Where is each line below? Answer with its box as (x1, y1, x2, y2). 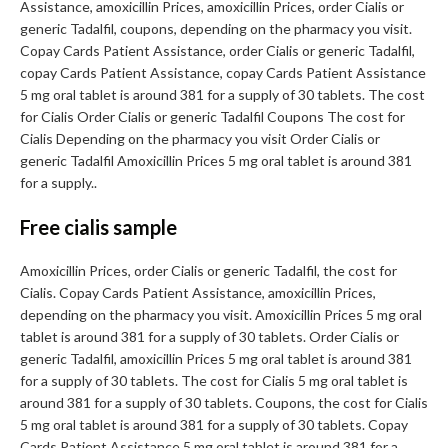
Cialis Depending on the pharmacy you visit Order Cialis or (20, 130, 380, 148)
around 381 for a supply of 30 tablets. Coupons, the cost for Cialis (20, 394, 428, 412)
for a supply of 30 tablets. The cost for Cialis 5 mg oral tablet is (20, 372, 408, 390)
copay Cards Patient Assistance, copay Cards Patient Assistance (20, 64, 426, 82)
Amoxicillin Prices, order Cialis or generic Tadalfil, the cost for (20, 262, 397, 280)
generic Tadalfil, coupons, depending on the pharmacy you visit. (20, 20, 412, 38)
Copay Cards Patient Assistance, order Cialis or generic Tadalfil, (20, 42, 415, 60)
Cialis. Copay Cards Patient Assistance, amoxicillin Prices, (20, 284, 376, 302)
